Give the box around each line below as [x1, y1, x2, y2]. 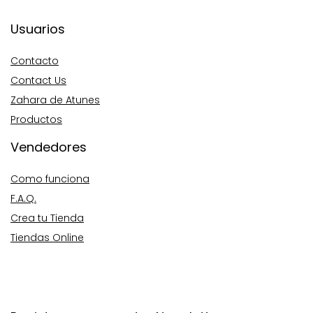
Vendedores [10, 138, 87, 156]
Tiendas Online [10, 230, 84, 245]
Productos [10, 112, 62, 126]
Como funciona [10, 171, 89, 186]
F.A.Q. [10, 191, 36, 205]
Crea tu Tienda [10, 210, 84, 225]
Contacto [10, 53, 59, 68]
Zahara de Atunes [10, 92, 100, 107]
